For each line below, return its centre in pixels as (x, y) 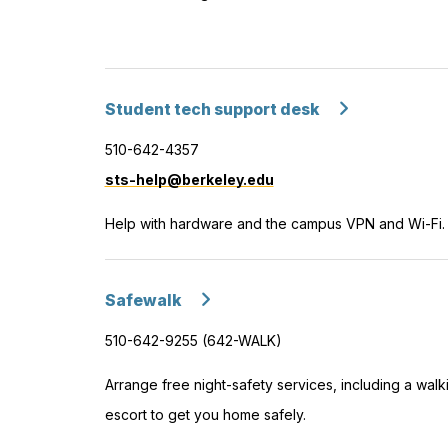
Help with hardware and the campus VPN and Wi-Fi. (274, 223)
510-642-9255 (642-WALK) (193, 340)
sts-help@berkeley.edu (189, 179)
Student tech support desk (211, 109)
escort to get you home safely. (207, 414)
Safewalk (142, 300)
